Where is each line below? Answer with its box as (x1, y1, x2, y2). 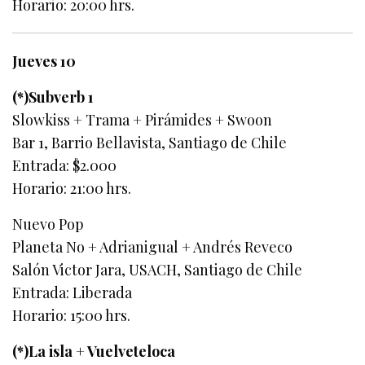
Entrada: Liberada (12, 282, 133, 302)
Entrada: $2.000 (12, 155, 117, 175)
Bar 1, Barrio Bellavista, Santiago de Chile (12, 132, 288, 152)
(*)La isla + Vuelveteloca (12, 341, 176, 361)
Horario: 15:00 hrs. (12, 305, 131, 325)
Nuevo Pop (12, 213, 85, 234)
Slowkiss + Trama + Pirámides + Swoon (12, 109, 273, 130)
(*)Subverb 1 (12, 86, 95, 107)
